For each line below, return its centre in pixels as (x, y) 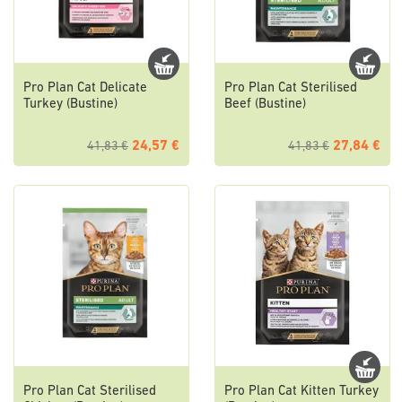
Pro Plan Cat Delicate (85, 89)
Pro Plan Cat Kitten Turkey (301, 391)
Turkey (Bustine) (70, 105)
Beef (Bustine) (265, 105)
